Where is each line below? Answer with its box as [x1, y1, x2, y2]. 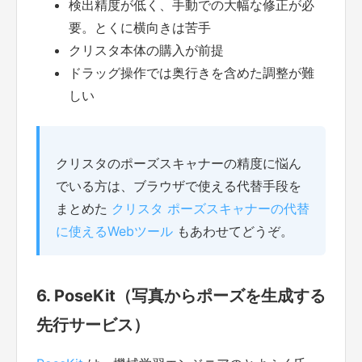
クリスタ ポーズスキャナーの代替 [112, 200, 309, 217]
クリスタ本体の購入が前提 [69, 41, 224, 58]
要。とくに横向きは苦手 [69, 19, 211, 36]
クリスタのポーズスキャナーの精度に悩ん [56, 154, 301, 171]
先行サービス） [36, 314, 149, 335]
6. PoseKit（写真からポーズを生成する [36, 285, 326, 305]
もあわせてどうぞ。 [173, 222, 293, 239]
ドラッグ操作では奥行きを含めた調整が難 [69, 64, 314, 81]
